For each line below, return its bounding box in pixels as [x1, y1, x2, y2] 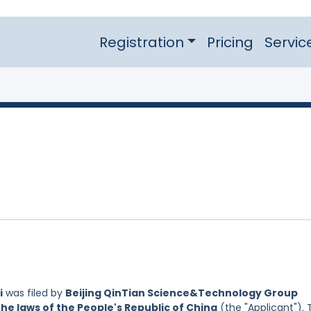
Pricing [206, 32, 253, 52]
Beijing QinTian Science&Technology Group [65, 286, 298, 301]
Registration [99, 32, 184, 52]
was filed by [3, 286, 65, 301]
